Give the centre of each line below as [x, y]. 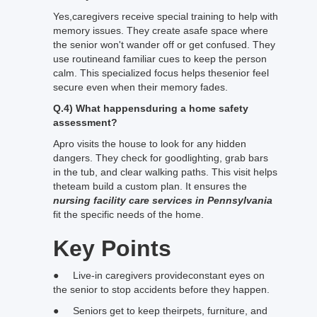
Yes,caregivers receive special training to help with [166, 16]
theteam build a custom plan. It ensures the [150, 186]
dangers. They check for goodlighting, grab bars [161, 158]
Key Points [112, 248]
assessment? [85, 122]
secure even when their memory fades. [140, 87]
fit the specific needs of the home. [130, 214]
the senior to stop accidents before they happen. [163, 289]
